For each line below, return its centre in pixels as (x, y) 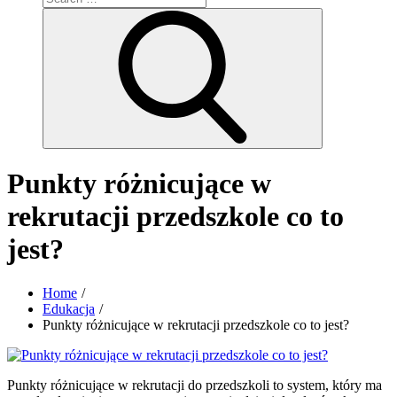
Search (333, 16)
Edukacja (69, 308)
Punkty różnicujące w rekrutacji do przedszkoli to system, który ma (195, 385)
